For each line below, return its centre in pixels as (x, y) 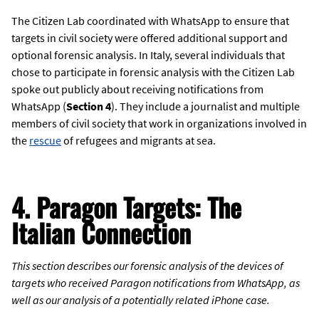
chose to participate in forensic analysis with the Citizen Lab (153, 72)
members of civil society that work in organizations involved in (159, 124)
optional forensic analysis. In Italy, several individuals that (148, 55)
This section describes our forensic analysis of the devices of (147, 266)
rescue (45, 141)
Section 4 (89, 106)
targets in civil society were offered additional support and (150, 38)
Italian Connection (101, 233)
